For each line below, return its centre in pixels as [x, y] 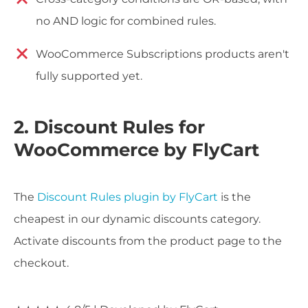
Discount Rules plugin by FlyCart [128, 197]
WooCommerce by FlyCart [136, 150]
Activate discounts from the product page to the [148, 241]
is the [234, 197]
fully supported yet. [89, 76]
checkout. [41, 263]
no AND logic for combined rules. [126, 21]
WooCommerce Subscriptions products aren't [163, 54]
